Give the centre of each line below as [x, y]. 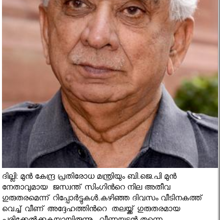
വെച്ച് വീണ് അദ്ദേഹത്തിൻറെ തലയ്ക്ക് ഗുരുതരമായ [91, 210]
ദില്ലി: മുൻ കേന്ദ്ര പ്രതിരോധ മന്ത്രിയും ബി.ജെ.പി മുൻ [89, 178]
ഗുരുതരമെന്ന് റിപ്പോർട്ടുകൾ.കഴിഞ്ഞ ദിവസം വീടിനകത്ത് [103, 199]
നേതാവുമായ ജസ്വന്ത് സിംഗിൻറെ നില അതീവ [86, 189]
